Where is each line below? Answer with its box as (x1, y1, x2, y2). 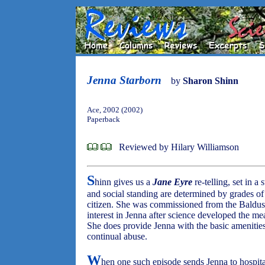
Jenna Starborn (87, 74, 161, 86)
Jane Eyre (153, 177, 192, 187)
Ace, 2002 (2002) (87, 105, 143, 114)
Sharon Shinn (183, 76, 238, 86)
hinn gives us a (95, 177, 153, 187)
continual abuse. (87, 231, 147, 241)
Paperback (87, 115, 120, 124)
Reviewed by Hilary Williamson (119, 142, 239, 152)
